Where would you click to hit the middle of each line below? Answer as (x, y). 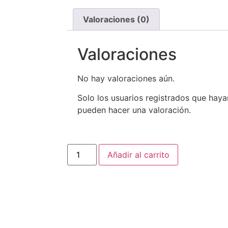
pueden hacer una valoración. (134, 110)
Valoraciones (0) (117, 20)
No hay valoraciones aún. (126, 78)
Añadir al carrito (139, 154)
